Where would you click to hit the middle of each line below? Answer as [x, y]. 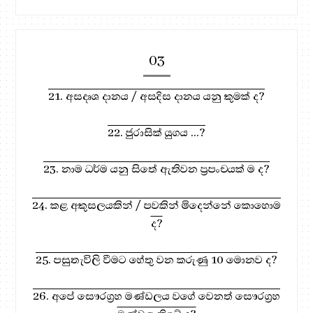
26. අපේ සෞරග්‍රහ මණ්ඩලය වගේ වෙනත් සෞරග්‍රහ [156, 296]
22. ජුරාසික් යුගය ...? [156, 132]
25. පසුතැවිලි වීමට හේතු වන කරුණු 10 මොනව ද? [156, 260]
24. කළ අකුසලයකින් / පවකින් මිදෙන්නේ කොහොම [156, 205]
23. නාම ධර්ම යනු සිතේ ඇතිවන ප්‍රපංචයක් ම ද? [156, 169]
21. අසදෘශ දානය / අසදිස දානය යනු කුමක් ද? [156, 96]
